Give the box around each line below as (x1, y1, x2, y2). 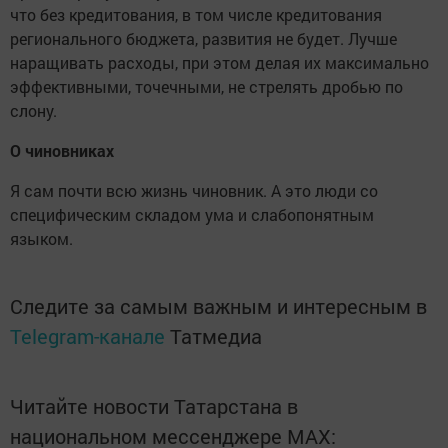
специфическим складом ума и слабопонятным (10, 204, 374, 225)
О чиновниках (10, 140, 114, 161)
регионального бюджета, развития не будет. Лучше (10, 28, 397, 49)
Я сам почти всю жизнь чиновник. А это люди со (10, 180, 378, 201)
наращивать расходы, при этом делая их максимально (10, 52, 429, 73)
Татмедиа (170, 323, 262, 349)
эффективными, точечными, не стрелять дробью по (10, 76, 403, 97)
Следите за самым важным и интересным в (10, 293, 427, 319)
